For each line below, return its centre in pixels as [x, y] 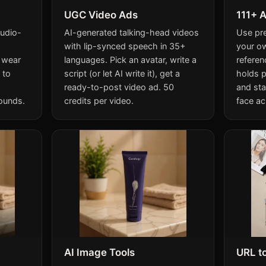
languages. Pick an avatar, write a [131, 59]
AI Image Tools [100, 252]
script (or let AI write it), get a [122, 73]
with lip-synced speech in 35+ [125, 46]
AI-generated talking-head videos [132, 32]
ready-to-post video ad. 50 [119, 87]
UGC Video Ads [101, 15]
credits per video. [99, 100]
